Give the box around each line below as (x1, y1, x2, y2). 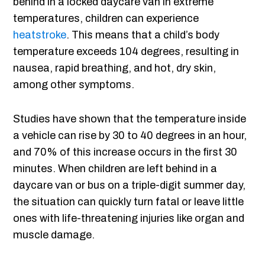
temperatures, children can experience (13, 12, 199, 25)
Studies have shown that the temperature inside (13, 113, 247, 125)
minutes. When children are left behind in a (13, 163, 218, 175)
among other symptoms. (13, 79, 135, 91)
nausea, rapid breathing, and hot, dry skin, (13, 62, 216, 75)
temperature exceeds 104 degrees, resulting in (13, 46, 240, 58)
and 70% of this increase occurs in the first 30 (13, 146, 238, 159)
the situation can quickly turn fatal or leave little (13, 196, 244, 208)
